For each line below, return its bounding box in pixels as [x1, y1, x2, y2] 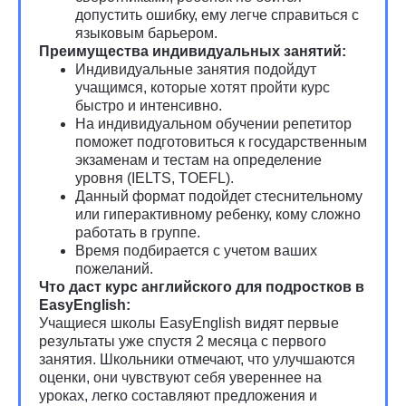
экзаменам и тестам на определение [75, 152, 322, 168]
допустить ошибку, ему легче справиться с [75, 7, 359, 23]
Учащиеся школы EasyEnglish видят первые [39, 315, 339, 331]
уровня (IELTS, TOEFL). [75, 170, 234, 186]
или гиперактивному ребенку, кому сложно [75, 207, 361, 222]
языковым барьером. [75, 25, 217, 41]
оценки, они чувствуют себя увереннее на [39, 370, 322, 385]
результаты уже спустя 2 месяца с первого [39, 333, 326, 349]
